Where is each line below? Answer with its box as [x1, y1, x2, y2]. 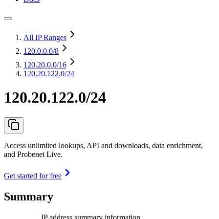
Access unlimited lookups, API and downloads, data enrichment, [4, 141, 203, 150]
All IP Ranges [23, 33, 66, 42]
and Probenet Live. [4, 150, 63, 158]
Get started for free [4, 171, 62, 180]
